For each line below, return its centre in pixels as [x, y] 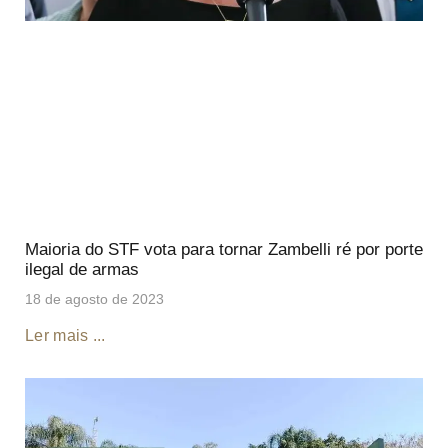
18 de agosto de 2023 [94, 299]
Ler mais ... [65, 336]
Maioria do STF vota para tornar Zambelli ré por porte [224, 250]
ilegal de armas [82, 270]
